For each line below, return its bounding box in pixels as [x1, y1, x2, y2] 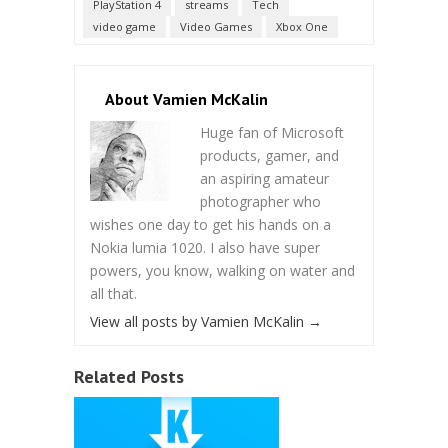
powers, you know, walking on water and [90, 260, 355, 280]
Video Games [180, 18, 252, 34]
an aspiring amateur [200, 168, 329, 188]
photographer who [200, 191, 321, 211]
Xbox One [276, 18, 328, 34]
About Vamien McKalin [105, 88, 268, 109]
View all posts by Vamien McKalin [90, 311, 308, 331]
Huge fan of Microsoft [200, 122, 344, 142]
